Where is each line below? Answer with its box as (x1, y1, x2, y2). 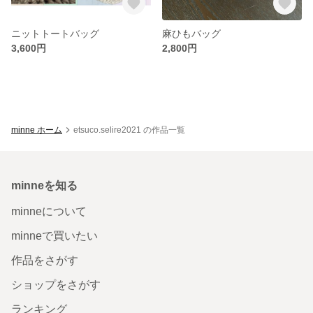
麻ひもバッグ (162, 27, 221, 39)
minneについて (11, 205, 87, 217)
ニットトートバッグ (11, 27, 99, 39)
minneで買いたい (11, 229, 98, 242)
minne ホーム (11, 124, 62, 135)
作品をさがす (11, 254, 78, 266)
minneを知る (11, 179, 78, 191)
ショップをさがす (11, 278, 101, 291)
